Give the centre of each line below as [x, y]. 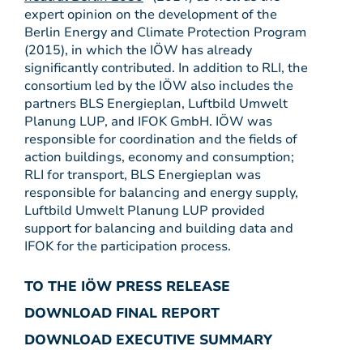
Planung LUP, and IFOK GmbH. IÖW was [148, 122]
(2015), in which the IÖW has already [138, 51]
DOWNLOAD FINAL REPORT [122, 314]
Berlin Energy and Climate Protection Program [165, 33]
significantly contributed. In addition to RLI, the [166, 68]
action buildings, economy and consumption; [159, 158]
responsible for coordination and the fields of [161, 140]
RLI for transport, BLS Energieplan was [143, 175]
